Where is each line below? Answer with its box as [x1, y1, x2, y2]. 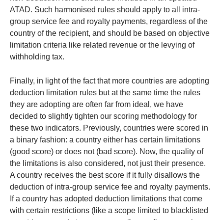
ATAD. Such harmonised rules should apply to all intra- [10, 5, 200, 14]
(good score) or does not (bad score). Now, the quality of [10, 147, 203, 156]
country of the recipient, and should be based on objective [10, 29, 210, 38]
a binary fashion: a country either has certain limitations [10, 136, 200, 144]
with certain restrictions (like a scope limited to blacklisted [10, 206, 208, 215]
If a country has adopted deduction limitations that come [10, 194, 202, 203]
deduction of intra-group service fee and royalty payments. [10, 183, 210, 192]
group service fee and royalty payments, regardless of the [10, 17, 208, 26]
